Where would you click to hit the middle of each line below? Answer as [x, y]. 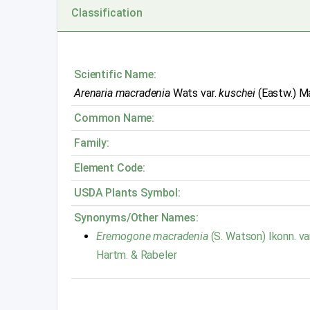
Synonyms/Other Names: [136, 217]
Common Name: [115, 118]
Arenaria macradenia [122, 93]
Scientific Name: [115, 74]
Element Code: [110, 167]
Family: [92, 143]
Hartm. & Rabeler [137, 255]
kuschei [237, 93]
